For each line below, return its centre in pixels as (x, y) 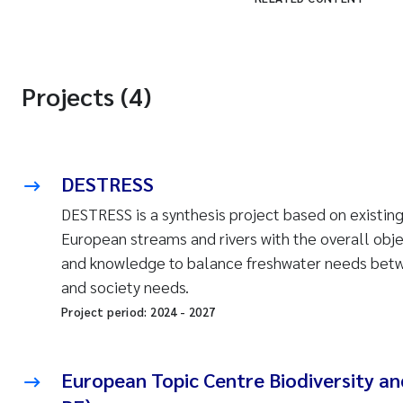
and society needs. (125, 287)
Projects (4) (86, 95)
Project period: (106, 312)
